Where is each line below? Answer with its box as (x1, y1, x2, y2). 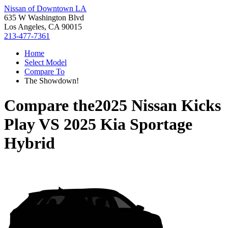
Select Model (24, 58, 67, 67)
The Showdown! (24, 76, 79, 85)
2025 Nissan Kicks (95, 96, 221, 115)
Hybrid (4, 134, 55, 153)
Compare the (4, 96, 95, 115)
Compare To (24, 67, 65, 76)
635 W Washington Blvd (4, 13, 84, 22)
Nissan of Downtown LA (4, 4, 87, 13)
